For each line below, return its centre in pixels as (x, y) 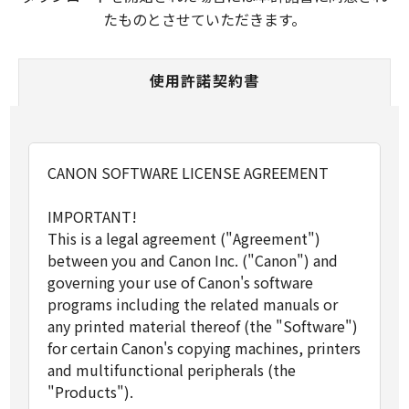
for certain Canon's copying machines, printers (204, 348)
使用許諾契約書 (204, 80)
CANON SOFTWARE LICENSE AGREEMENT (188, 173)
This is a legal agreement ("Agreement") (184, 238)
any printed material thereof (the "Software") (203, 326)
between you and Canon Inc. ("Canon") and (193, 260)
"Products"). (90, 392)
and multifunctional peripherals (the (172, 370)
